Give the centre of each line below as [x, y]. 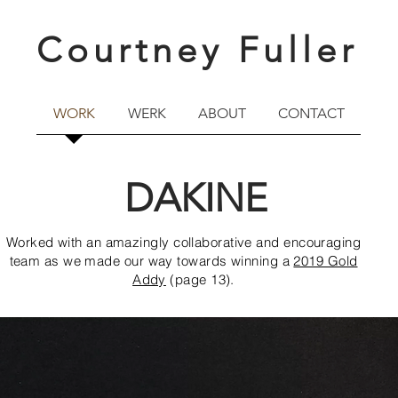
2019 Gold [326, 261]
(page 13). [200, 279]
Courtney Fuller [197, 50]
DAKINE [196, 198]
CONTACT [311, 113]
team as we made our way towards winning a [151, 261]
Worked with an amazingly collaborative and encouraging [183, 242]
